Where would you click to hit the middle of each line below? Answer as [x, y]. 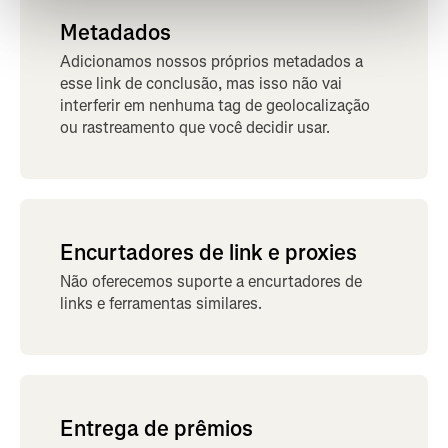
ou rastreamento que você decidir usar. [195, 127]
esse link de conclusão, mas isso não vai [201, 83]
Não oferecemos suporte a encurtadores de [211, 281]
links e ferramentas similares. [161, 303]
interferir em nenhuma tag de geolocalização [215, 105]
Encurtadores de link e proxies [208, 252]
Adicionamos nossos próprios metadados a [211, 61]
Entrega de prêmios [156, 428]
